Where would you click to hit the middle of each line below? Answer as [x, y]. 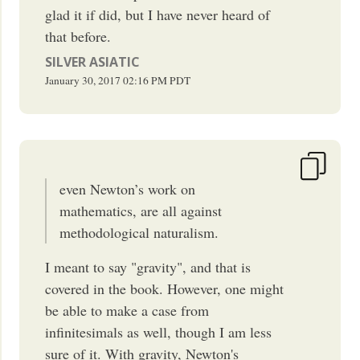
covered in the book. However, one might [165, 288]
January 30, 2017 [83, 80]
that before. [78, 36]
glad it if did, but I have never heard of [158, 14]
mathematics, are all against [141, 210]
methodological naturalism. [139, 232]
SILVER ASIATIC [93, 61]
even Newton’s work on [128, 188]
